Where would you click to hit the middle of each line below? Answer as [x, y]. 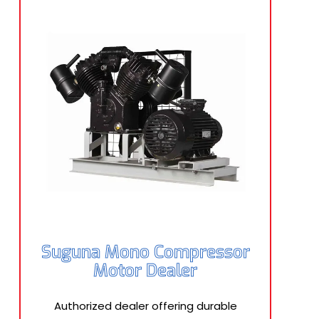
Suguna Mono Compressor [145, 252]
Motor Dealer [145, 271]
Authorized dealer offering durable [145, 306]
